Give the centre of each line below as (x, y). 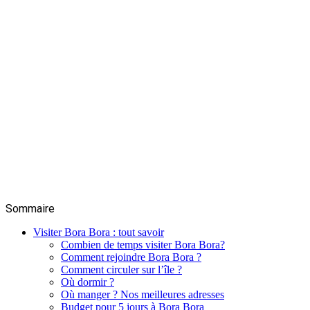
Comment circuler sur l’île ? (121, 269)
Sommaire (30, 208)
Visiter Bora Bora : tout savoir (99, 232)
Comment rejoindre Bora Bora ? (131, 257)
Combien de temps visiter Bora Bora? (143, 244)
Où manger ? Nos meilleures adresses (143, 294)
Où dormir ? (88, 282)
